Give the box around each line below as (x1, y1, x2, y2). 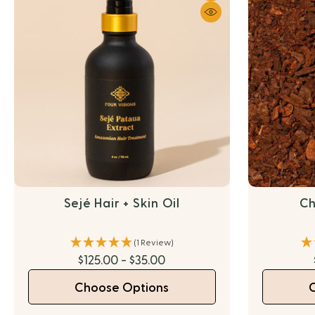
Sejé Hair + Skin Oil (63, 198, 180, 210)
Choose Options (75, 282, 169, 294)
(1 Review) (133, 238, 174, 247)
